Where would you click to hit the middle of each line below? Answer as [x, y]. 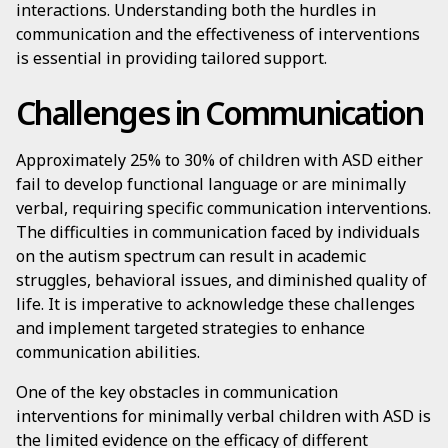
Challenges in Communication [219, 112]
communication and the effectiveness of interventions [218, 34]
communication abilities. [108, 352]
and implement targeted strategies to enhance [190, 328]
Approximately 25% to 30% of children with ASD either [219, 160]
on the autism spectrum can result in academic [191, 256]
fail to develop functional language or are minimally [211, 184]
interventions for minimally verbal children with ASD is [223, 416]
